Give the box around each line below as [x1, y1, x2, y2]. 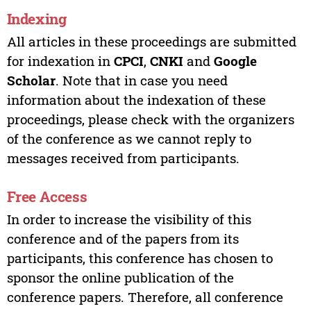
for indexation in [6, 51, 114, 69]
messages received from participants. [6, 149, 239, 167]
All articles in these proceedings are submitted [6, 32, 296, 50]
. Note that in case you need [55, 71, 228, 89]
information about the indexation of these [6, 90, 266, 108]
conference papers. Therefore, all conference [6, 287, 283, 305]
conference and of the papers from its [6, 229, 239, 247]
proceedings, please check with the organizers [6, 110, 294, 128]
